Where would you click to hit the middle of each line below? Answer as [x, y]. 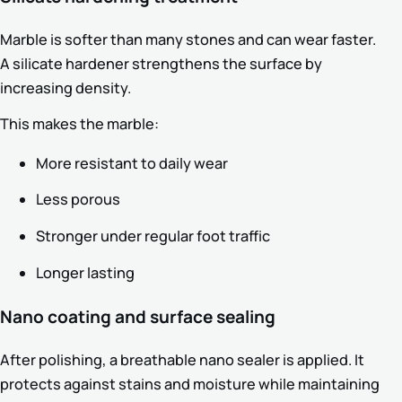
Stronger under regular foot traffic [153, 236]
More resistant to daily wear [132, 163]
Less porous [78, 200]
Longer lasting [85, 272]
